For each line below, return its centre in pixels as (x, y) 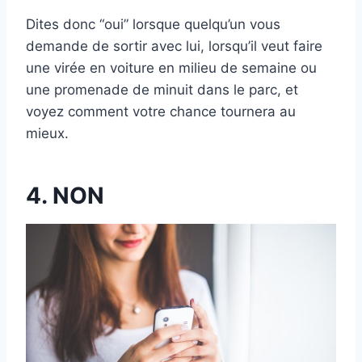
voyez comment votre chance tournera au (161, 112)
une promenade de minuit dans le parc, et (162, 90)
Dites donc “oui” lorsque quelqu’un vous (153, 25)
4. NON (65, 196)
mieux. (47, 134)
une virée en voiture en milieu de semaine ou (171, 68)
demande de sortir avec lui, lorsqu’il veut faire (174, 46)
